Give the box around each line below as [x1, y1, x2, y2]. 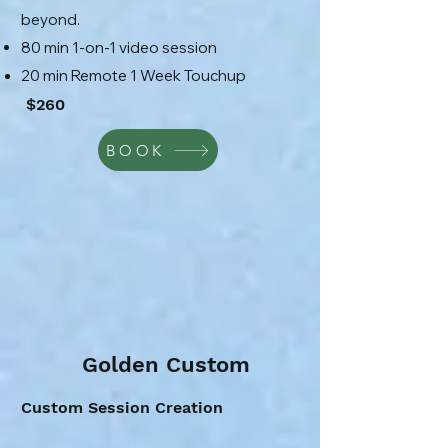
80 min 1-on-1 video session [21, 38, 217, 57]
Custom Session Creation [21, 398, 223, 417]
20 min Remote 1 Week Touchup [21, 66, 246, 85]
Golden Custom [82, 352, 250, 377]
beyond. [21, 10, 80, 29]
